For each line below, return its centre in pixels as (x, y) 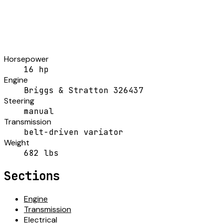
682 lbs (41, 153)
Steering (19, 101)
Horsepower (26, 59)
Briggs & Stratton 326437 (84, 90)
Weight (17, 142)
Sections (32, 176)
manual (39, 111)
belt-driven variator (74, 132)
